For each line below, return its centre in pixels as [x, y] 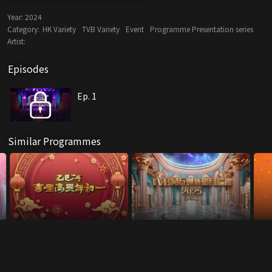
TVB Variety [101, 29]
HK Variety [59, 29]
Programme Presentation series [202, 29]
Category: [23, 29]
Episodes [28, 69]
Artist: [16, 41]
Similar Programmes [54, 141]
